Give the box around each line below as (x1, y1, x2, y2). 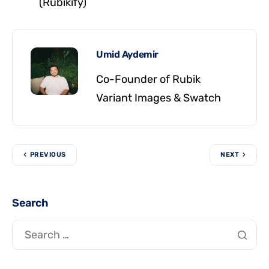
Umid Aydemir (96, 48, 159, 60)
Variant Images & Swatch (96, 91, 221, 104)
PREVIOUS (30, 151, 66, 159)
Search (12, 196, 49, 210)
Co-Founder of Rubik (96, 72, 201, 86)
